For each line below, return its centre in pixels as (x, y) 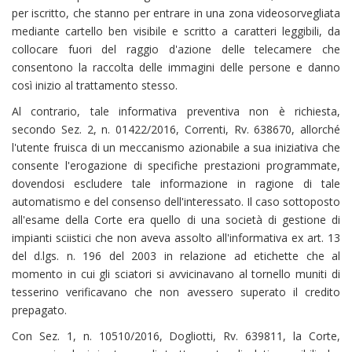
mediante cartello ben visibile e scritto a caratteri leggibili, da (176, 31)
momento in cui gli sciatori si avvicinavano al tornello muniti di (176, 274)
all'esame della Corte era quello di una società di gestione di (176, 220)
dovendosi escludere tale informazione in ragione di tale (176, 183)
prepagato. (39, 310)
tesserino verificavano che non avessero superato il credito (176, 292)
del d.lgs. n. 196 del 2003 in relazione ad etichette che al (176, 256)
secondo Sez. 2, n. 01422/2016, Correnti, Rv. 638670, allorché (176, 129)
